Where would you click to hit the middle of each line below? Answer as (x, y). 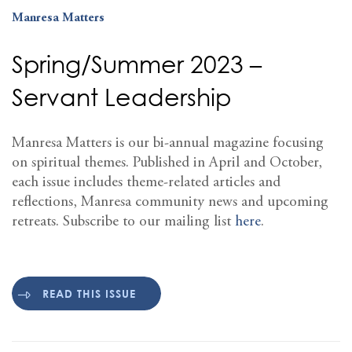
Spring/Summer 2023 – (137, 64)
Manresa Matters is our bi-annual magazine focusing (168, 144)
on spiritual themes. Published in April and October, (167, 163)
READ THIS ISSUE (89, 293)
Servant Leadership (121, 97)
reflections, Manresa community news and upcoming (170, 203)
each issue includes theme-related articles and (146, 183)
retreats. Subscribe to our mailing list (123, 222)
